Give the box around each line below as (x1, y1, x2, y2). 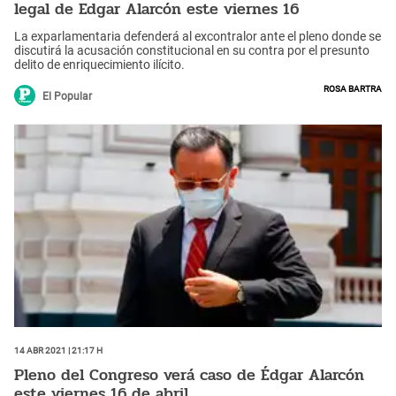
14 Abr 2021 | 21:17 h (14, 342, 103, 357)
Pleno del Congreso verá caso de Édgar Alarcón (14, 362, 364, 387)
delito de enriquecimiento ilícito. (14, 57, 185, 72)
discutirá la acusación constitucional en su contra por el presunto (14, 43, 369, 58)
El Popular (42, 90, 92, 103)
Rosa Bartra (324, 80, 382, 95)
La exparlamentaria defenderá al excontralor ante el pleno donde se (14, 29, 381, 44)
